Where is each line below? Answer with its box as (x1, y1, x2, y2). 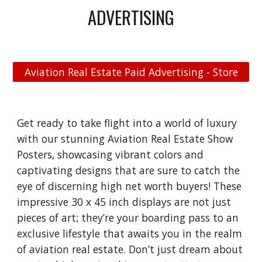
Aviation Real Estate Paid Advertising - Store (24, 65, 238, 79)
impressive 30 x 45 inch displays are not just (17, 195, 232, 209)
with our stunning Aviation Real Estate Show (17, 132, 233, 146)
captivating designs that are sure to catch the (17, 163, 240, 177)
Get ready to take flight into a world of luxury (17, 116, 237, 130)
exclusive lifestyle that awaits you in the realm (17, 226, 243, 240)
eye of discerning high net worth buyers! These (17, 179, 242, 193)
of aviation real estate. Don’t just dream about (17, 242, 243, 256)
